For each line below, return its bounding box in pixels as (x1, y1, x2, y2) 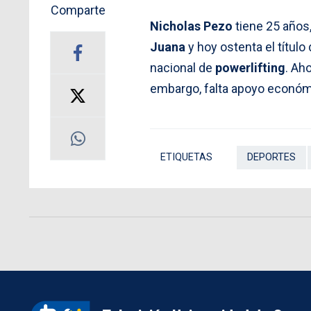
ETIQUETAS (160, 151, 212, 164)
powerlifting (215, 60, 285, 76)
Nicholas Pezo (150, 19, 233, 34)
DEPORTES (247, 151, 296, 164)
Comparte (50, 3, 106, 18)
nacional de (150, 60, 215, 76)
